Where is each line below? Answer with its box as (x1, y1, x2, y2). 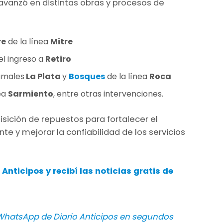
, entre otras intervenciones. (53, 88, 163, 100)
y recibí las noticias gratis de (43, 165, 173, 177)
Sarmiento (8, 88, 53, 100)
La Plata (24, 71, 62, 83)
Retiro (45, 53, 71, 65)
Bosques (69, 71, 105, 83)
